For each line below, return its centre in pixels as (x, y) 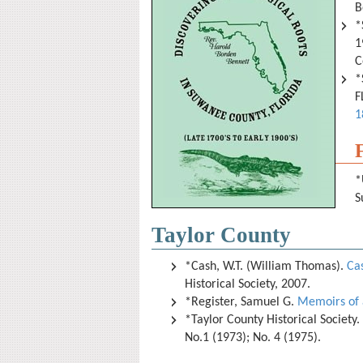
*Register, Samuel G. (241, 302)
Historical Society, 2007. (249, 284)
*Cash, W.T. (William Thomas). (266, 267)
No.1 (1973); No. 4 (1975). (254, 338)
